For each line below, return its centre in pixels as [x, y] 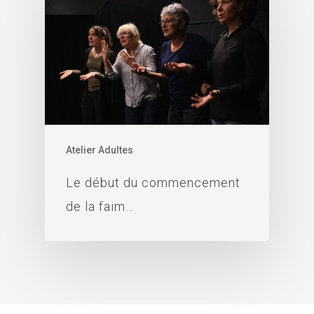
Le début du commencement [153, 182]
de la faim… [100, 206]
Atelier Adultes [100, 150]
